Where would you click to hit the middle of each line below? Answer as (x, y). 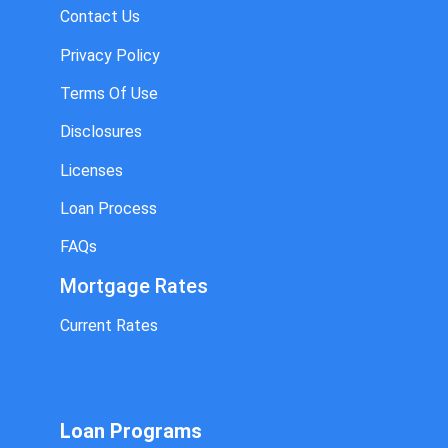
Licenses (91, 170)
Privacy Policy (110, 55)
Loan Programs (131, 430)
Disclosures (101, 132)
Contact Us (100, 17)
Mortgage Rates (134, 285)
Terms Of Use (109, 93)
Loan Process (108, 209)
